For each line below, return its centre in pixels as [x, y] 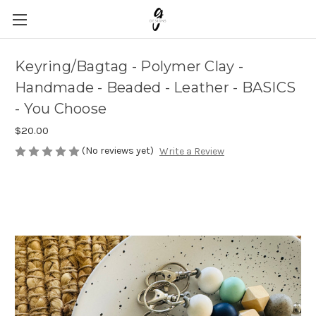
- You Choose [61, 109]
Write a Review [192, 152]
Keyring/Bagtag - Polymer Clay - [129, 67]
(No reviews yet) [118, 151]
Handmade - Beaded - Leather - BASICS [155, 88]
